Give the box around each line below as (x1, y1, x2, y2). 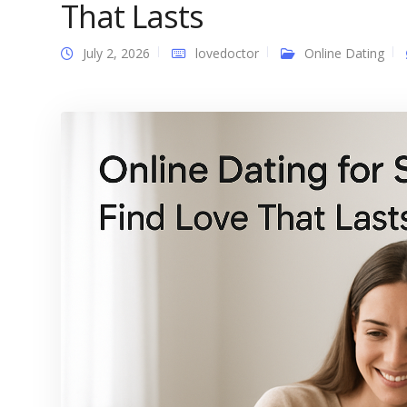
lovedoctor (195, 45, 259, 62)
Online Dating (304, 45, 384, 62)
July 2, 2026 (83, 45, 150, 62)
